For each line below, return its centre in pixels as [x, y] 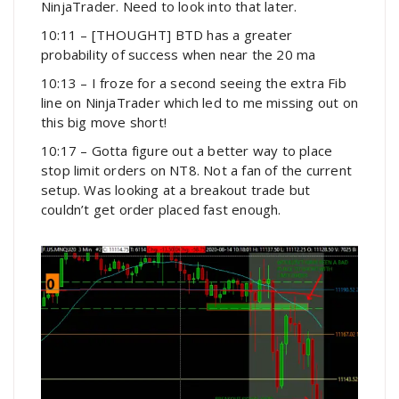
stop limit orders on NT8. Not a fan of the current [197, 171]
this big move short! [104, 122]
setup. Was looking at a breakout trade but [176, 190]
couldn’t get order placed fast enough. [161, 210]
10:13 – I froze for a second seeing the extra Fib [194, 83]
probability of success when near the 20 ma [179, 55]
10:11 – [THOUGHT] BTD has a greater [167, 35]
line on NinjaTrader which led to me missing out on [200, 103]
